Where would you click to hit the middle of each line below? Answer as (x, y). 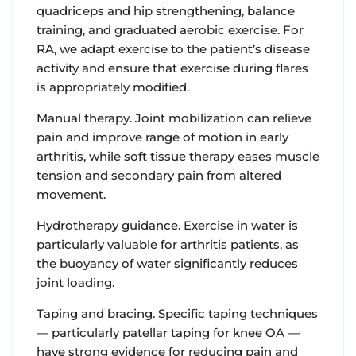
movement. (71, 195)
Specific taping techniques (236, 314)
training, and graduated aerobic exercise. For (170, 30)
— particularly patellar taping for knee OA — (168, 333)
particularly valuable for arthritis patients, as (168, 245)
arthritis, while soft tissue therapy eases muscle (178, 157)
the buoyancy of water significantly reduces (167, 264)
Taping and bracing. (96, 314)
